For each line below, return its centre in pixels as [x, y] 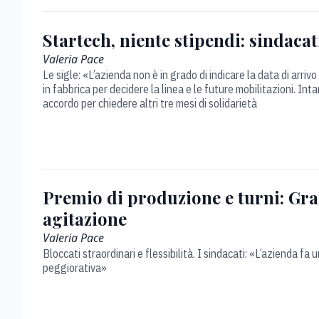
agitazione [85, 219]
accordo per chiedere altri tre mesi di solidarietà [150, 103]
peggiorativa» [75, 268]
